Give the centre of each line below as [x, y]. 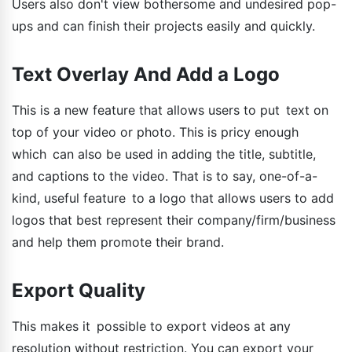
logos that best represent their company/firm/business [174, 220]
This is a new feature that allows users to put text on [170, 110]
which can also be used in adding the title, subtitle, [164, 154]
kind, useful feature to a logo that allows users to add [173, 198]
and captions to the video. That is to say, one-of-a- [165, 176]
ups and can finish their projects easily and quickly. [163, 26]
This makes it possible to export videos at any [151, 326]
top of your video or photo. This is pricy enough [155, 132]
